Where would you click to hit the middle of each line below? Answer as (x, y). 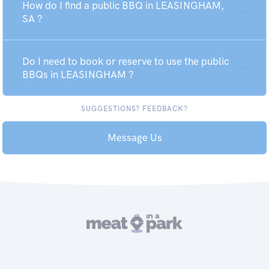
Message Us (134, 138)
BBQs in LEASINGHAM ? (78, 74)
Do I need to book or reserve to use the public (125, 61)
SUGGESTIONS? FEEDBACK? (134, 109)
